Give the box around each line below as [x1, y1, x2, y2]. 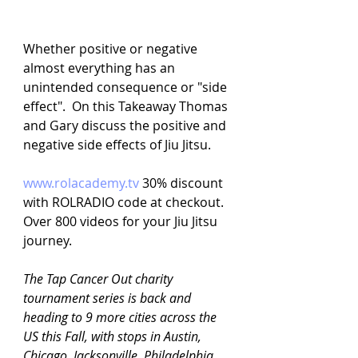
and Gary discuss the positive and [23, 117, 229, 135]
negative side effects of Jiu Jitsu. [23, 136, 211, 154]
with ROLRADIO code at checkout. [23, 193, 227, 212]
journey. [23, 232, 72, 250]
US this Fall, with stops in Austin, [23, 328, 205, 346]
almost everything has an [23, 59, 178, 78]
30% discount [142, 174, 226, 193]
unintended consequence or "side [23, 78, 230, 97]
